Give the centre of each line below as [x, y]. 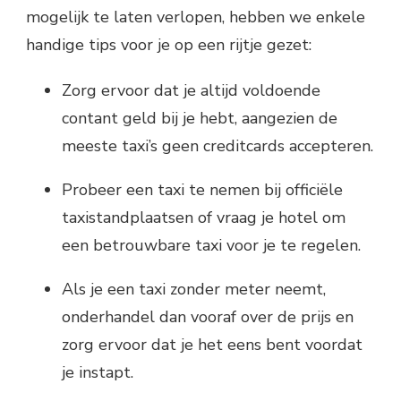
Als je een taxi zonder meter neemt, [194, 290]
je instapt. [98, 373]
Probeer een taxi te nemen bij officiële [202, 190]
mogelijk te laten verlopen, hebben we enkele [196, 17]
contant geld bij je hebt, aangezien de [200, 119]
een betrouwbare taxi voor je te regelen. [211, 246]
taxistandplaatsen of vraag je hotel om [204, 218]
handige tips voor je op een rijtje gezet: [169, 45]
